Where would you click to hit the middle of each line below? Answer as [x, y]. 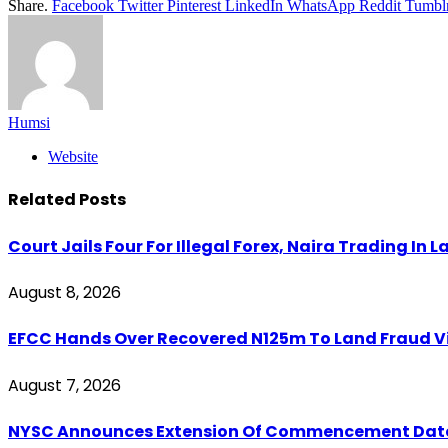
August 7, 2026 [64, 385]
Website [73, 157]
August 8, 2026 [64, 293]
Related [43, 200]
